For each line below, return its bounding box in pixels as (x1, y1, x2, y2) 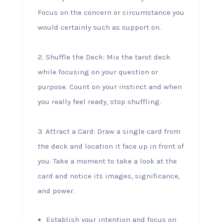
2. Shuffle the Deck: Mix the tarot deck (37, 53, 170, 61)
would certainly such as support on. (37, 23, 161, 32)
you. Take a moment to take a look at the (37, 157, 177, 166)
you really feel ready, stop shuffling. (37, 97, 161, 106)
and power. (37, 186, 75, 195)
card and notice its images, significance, (37, 171, 180, 180)
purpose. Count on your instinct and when (37, 82, 182, 91)
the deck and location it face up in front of (37, 142, 184, 151)
